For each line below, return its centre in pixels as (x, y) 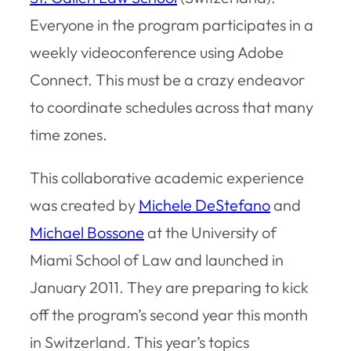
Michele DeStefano (204, 204)
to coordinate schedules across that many (172, 107)
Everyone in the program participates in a (172, 24)
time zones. (69, 134)
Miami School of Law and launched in (157, 259)
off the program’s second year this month (169, 314)
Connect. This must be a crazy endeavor (167, 79)
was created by (84, 204)
